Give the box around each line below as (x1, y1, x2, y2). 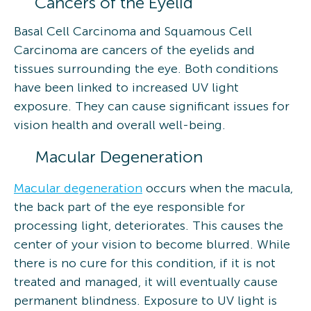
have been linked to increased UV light (14, 79, 239, 95)
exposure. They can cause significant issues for (14, 98, 289, 114)
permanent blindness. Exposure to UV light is (14, 292, 277, 308)
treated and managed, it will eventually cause (14, 274, 278, 289)
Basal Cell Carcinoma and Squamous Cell (14, 23, 252, 39)
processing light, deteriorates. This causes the (14, 217, 283, 233)
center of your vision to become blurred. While (14, 236, 290, 252)
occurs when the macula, (142, 180, 293, 196)
